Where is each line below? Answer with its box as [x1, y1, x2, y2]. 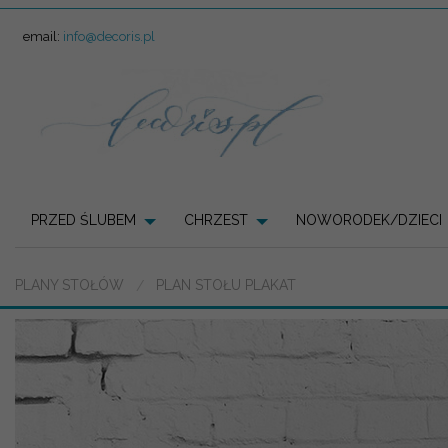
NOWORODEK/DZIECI [296, 212, 442, 229]
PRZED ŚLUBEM [31, 212, 136, 229]
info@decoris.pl [63, 28, 155, 44]
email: [23, 28, 63, 44]
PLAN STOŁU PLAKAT [156, 276, 296, 293]
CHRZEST [184, 212, 248, 229]
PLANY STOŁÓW [15, 276, 124, 293]
